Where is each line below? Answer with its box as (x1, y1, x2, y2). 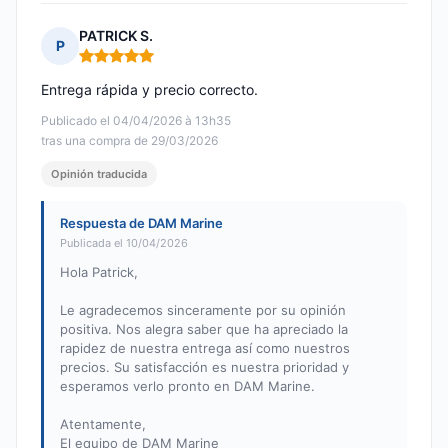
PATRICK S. (79, 27, 153, 45)
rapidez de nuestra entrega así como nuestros (60, 340, 350, 357)
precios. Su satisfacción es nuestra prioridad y (60, 359, 349, 376)
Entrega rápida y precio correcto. (41, 81, 258, 99)
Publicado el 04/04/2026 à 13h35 (41, 113, 231, 129)
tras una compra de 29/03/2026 (41, 133, 218, 149)
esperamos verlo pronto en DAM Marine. (60, 378, 315, 395)
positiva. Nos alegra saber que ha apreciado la (60, 321, 348, 338)
